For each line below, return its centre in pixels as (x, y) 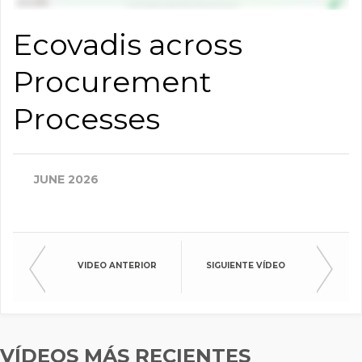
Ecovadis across (128, 44)
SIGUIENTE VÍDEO (246, 265)
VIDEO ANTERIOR (117, 265)
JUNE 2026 (66, 179)
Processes (86, 118)
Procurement (112, 81)
